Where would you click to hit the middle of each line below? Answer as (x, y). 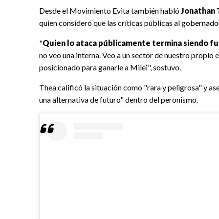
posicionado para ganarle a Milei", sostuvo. (110, 67)
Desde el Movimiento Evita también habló (110, 11)
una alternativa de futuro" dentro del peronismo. (119, 100)
